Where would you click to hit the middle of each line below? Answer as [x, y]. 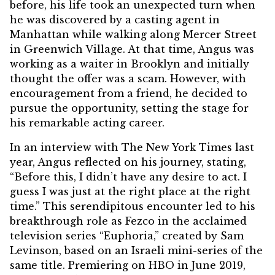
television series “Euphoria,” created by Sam [127, 236]
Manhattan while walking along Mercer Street [133, 35]
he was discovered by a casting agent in [115, 20]
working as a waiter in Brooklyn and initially [130, 64]
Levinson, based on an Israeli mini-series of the [136, 251]
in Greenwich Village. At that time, [104, 49]
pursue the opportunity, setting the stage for [129, 108]
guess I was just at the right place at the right [130, 192]
